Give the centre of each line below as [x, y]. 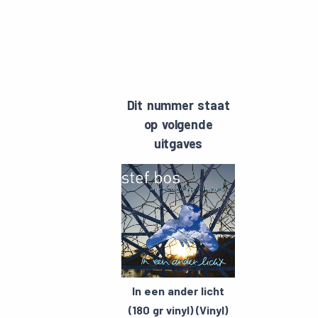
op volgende [178, 124]
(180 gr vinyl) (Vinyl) [178, 310]
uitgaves [178, 143]
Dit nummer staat [178, 105]
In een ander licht [178, 291]
